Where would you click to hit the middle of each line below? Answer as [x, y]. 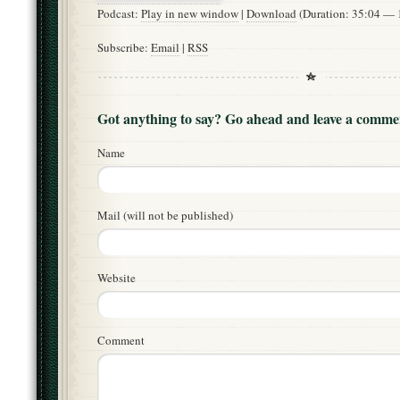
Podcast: [119, 14]
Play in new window [190, 14]
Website [117, 278]
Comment [121, 341]
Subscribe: [124, 48]
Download [271, 14]
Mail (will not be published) [165, 216]
